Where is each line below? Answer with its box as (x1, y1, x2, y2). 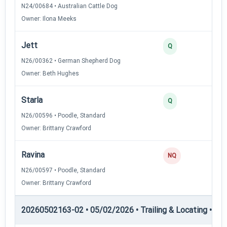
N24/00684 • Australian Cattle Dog (21, 2, 118, 10)
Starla (21, 95, 43, 105)
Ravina (21, 149, 45, 160)
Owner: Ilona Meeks (21, 15, 77, 22)
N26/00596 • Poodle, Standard (21, 111, 105, 119)
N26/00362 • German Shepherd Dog (21, 57, 121, 64)
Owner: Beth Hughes (21, 69, 79, 77)
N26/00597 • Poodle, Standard (21, 166, 105, 174)
